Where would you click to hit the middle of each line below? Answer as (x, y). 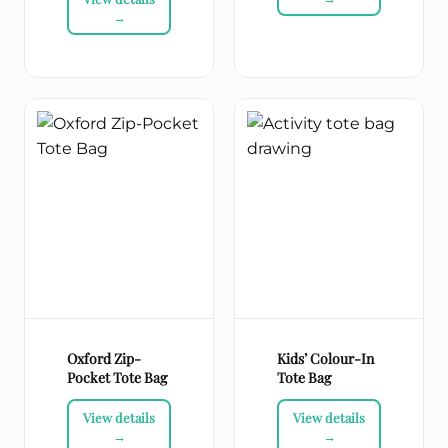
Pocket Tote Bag (117, 378)
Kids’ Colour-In (325, 359)
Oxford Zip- (104, 359)
